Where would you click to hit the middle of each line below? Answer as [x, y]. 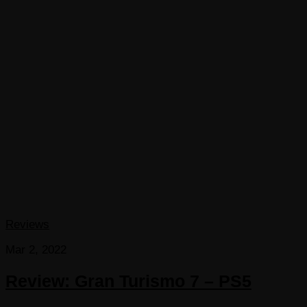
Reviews [27, 225]
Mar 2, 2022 [36, 250]
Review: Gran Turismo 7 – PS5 [128, 281]
